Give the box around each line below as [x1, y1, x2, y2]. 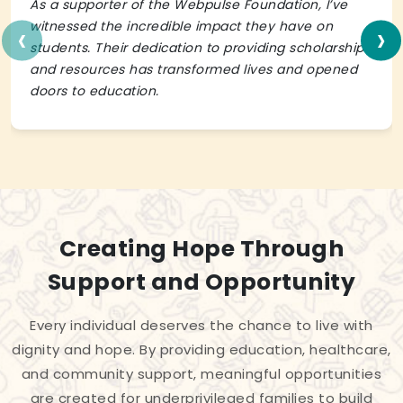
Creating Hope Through [58, 233, 345, 265]
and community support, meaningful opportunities [21, 364, 382, 384]
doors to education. [30, 82, 159, 101]
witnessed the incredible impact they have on [30, 17, 333, 36]
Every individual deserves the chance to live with [30, 316, 373, 336]
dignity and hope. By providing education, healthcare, [12, 340, 391, 360]
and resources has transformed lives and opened [30, 60, 357, 79]
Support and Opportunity [47, 266, 356, 299]
